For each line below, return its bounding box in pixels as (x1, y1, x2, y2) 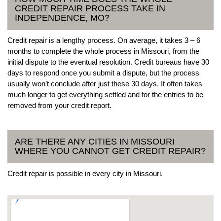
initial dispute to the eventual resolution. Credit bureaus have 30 (7, 57, 209, 66)
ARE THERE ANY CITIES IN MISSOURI (15, 136, 175, 147)
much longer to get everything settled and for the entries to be (7, 90, 203, 99)
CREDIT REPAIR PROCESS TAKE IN (15, 3, 165, 13)
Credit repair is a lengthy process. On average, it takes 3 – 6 (7, 36, 200, 44)
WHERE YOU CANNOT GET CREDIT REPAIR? (15, 146, 206, 156)
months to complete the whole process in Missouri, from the (7, 46, 199, 55)
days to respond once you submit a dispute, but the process (7, 68, 199, 77)
